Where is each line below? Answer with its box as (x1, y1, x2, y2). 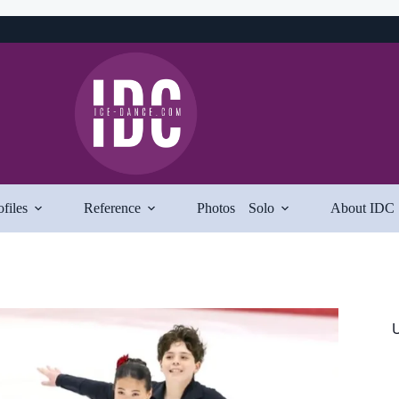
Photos (196, 200, 235, 216)
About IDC (330, 200, 395, 216)
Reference (83, 200, 141, 216)
